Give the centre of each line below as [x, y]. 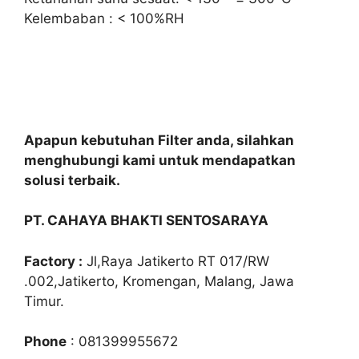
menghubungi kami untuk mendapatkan [160, 160]
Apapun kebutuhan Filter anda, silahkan [159, 140]
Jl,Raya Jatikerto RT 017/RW [176, 261]
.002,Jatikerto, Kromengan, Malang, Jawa [159, 281]
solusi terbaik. [72, 180]
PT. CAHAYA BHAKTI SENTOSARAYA [146, 220]
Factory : [53, 261]
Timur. [44, 301]
